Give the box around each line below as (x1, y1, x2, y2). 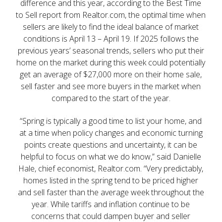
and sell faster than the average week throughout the (17, 186, 204, 198)
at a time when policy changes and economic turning (19, 127, 203, 138)
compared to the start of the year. (51, 92, 170, 104)
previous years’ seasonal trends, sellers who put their (17, 45, 204, 56)
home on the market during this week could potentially (16, 56, 206, 68)
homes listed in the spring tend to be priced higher (23, 174, 199, 186)
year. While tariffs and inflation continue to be (32, 198, 190, 210)
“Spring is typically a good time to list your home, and (20, 115, 202, 126)
